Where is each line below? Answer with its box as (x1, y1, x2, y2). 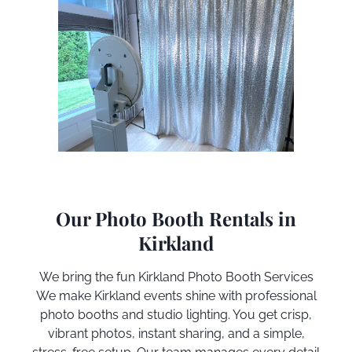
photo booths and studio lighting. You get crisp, (40, 306, 312, 322)
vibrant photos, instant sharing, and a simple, (47, 325, 305, 341)
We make (35, 288, 91, 303)
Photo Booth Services (184, 269, 313, 284)
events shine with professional (140, 288, 317, 303)
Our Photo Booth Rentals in (56, 205, 296, 231)
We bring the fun (38, 269, 138, 284)
